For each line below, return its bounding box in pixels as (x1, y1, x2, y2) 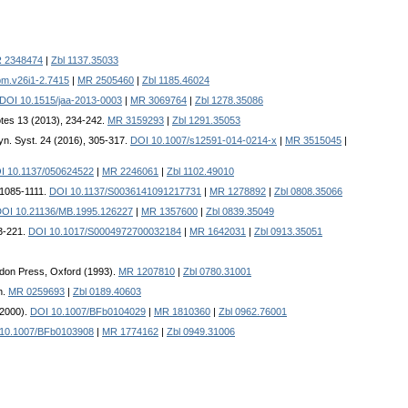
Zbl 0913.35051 (254, 226, 322, 238)
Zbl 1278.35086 (195, 95, 263, 107)
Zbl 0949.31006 (167, 326, 235, 338)
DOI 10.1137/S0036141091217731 (49, 186, 201, 198)
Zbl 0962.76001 (219, 306, 287, 318)
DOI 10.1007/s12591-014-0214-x (130, 135, 277, 147)
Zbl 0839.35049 (206, 206, 274, 218)
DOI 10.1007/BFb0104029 (30, 306, 146, 318)
